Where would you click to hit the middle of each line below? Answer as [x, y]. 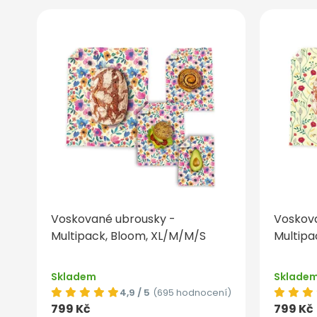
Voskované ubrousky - [113, 219]
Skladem [74, 277]
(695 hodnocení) [192, 293]
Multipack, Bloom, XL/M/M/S [128, 236]
